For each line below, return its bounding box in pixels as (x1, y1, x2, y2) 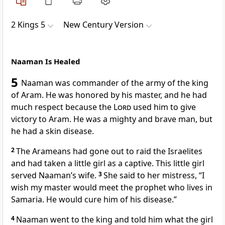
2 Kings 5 (11, 19, 45, 31)
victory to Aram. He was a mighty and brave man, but (11, 114, 212, 125)
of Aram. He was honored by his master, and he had (11, 89, 207, 101)
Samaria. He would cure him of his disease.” (11, 194, 177, 205)
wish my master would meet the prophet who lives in (11, 182, 212, 193)
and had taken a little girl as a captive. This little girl (11, 158, 204, 169)
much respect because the (11, 101, 114, 113)
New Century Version (63, 19, 144, 31)
